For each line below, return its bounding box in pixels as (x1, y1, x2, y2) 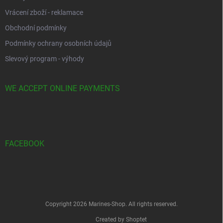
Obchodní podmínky (5, 23, 67, 32)
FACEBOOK (5, 138, 44, 148)
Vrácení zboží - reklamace (5, 8, 83, 16)
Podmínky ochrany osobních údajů (5, 39, 111, 47)
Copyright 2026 (45, 200, 89, 208)
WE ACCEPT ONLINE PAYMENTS (5, 83, 120, 93)
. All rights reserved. (125, 200, 178, 208)
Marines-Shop (89, 200, 125, 208)
